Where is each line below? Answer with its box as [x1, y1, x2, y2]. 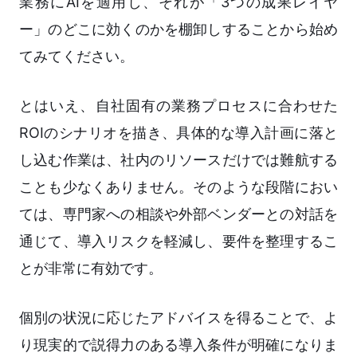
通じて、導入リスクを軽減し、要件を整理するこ [19, 233, 338, 250]
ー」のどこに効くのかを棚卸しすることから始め [19, 21, 338, 38]
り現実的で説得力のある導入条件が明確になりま [19, 336, 338, 354]
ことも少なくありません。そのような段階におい [19, 178, 338, 196]
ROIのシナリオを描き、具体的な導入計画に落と [19, 124, 338, 142]
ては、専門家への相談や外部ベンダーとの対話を [19, 206, 338, 223]
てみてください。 [19, 48, 134, 65]
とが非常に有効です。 [19, 260, 163, 277]
